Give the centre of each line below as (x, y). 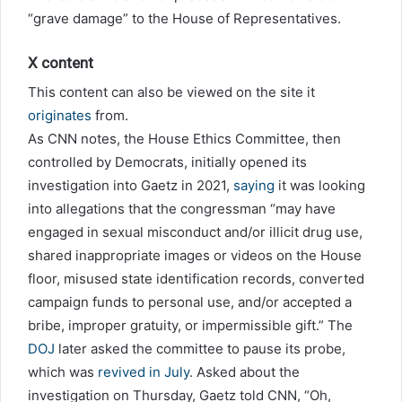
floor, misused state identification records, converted (196, 279)
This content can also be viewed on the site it (171, 92)
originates (60, 116)
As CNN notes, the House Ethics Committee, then (184, 139)
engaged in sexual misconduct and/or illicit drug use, (195, 232)
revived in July (144, 372)
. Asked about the (245, 372)
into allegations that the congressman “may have (182, 209)
